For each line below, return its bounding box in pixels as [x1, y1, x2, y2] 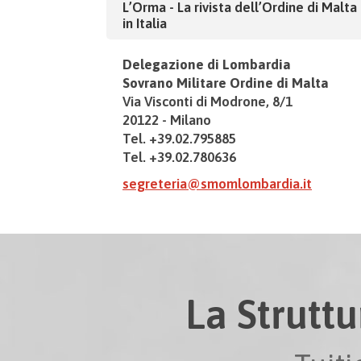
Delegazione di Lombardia [122, 56, 291, 73]
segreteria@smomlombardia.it [122, 176, 312, 192]
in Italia [122, 15, 167, 31]
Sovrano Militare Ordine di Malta [122, 75, 329, 91]
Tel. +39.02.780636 [122, 149, 236, 165]
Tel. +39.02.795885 [122, 131, 236, 147]
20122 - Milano [122, 112, 211, 128]
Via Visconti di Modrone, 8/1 [122, 93, 293, 110]
